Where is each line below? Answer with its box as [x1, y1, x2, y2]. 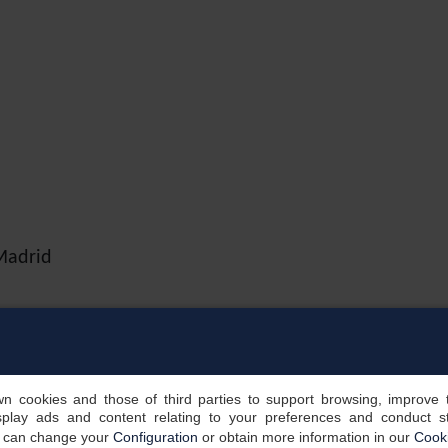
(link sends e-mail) [8, 308, 160, 328]
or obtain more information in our [197, 429, 414, 445]
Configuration [112, 429, 198, 445]
